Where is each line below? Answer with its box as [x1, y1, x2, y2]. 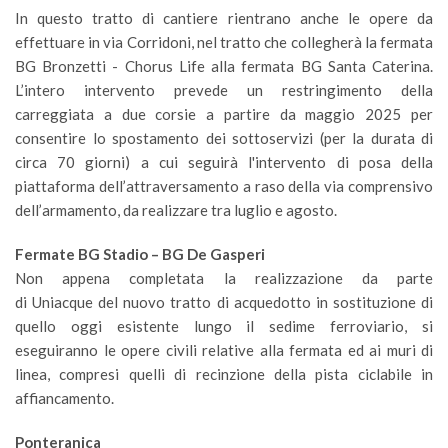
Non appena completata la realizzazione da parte [15, 269, 433, 287]
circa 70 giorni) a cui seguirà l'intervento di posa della [15, 153, 433, 171]
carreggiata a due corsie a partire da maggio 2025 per [15, 105, 433, 123]
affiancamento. [15, 389, 114, 407]
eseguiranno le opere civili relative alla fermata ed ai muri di [15, 341, 433, 359]
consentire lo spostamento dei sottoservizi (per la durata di [15, 129, 433, 147]
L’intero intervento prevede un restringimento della [15, 81, 433, 99]
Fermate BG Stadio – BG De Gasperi [15, 245, 268, 263]
